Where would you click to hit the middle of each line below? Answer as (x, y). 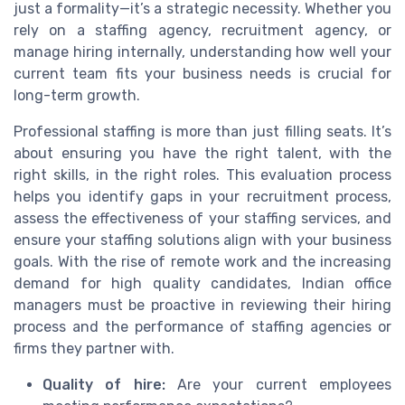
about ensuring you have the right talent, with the (202, 154)
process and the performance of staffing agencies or (202, 327)
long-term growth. (77, 96)
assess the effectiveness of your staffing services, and (202, 219)
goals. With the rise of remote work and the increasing (202, 262)
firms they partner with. (94, 349)
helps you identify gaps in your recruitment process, (202, 197)
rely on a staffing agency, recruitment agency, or (202, 31)
